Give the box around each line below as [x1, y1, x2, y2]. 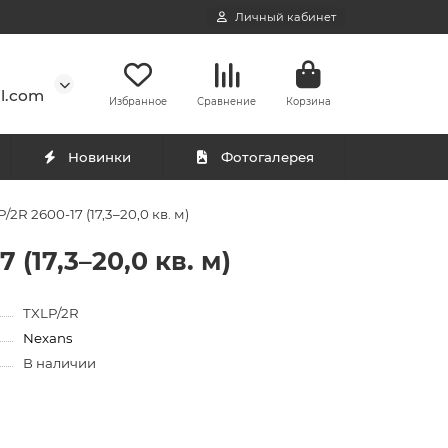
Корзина [286, 95, 331, 107]
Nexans [22, 330, 73, 346]
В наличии [22, 355, 96, 371]
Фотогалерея [220, 149, 314, 165]
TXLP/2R [22, 305, 79, 321]
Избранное [109, 95, 167, 107]
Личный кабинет [235, 9, 336, 24]
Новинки [67, 149, 131, 165]
